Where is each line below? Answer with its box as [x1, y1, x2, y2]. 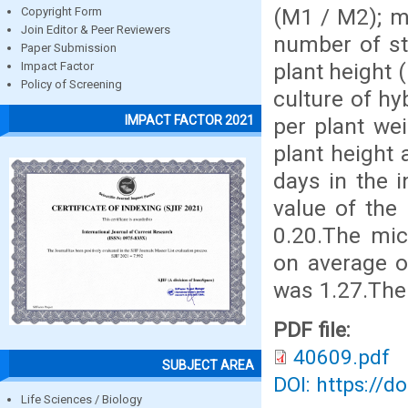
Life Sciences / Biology [21, 392, 142, 406]
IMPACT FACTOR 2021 [125, 112, 254, 127]
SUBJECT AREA [162, 357, 254, 372]
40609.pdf [293, 345, 390, 370]
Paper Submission [21, 41, 117, 56]
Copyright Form [21, 5, 102, 19]
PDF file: [273, 318, 356, 342]
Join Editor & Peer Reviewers [21, 23, 170, 37]
